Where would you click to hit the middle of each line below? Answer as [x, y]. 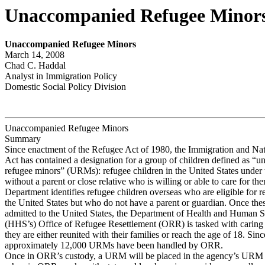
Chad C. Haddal [35, 66]
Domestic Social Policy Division [65, 87]
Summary [23, 139]
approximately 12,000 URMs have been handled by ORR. [114, 245]
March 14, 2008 [35, 55]
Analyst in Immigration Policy [61, 76]
